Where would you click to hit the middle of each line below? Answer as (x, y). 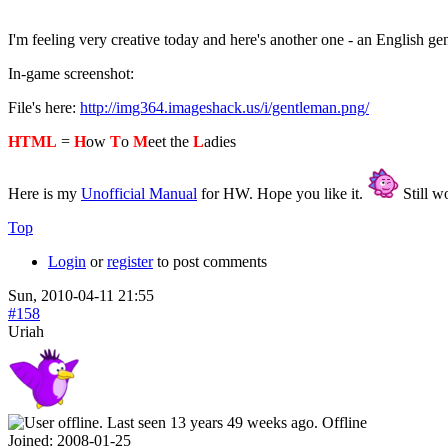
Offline (344, 422)
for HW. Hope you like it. (282, 193)
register (130, 261)
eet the (170, 141)
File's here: (44, 107)
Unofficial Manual (139, 193)
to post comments (210, 261)
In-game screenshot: (71, 73)
